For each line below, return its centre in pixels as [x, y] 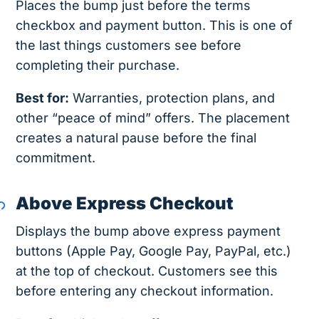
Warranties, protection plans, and [172, 98]
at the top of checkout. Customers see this [147, 271]
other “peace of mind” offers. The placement [153, 118]
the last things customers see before [129, 46]
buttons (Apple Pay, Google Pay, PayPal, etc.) [154, 251]
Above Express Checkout [125, 204]
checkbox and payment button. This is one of [155, 26]
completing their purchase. [98, 66]
